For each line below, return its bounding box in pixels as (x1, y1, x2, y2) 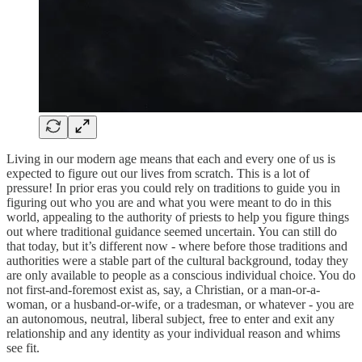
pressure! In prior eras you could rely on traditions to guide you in (6, 180, 340, 195)
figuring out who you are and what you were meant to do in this (6, 195, 331, 209)
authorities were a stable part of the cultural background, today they (6, 253, 348, 267)
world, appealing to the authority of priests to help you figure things (6, 209, 349, 224)
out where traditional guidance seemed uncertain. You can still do (6, 224, 337, 238)
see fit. (6, 340, 43, 355)
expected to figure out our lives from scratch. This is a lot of (6, 166, 309, 180)
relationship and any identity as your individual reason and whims (6, 326, 340, 340)
